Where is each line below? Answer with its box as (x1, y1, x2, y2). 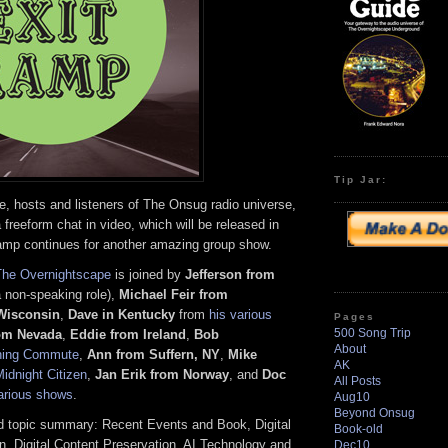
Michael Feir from (119, 286, 228, 302)
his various (209, 306, 272, 322)
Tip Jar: (334, 173, 388, 185)
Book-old (334, 421, 383, 436)
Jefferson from (185, 266, 275, 282)
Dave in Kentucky (68, 306, 175, 322)
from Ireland (110, 326, 186, 342)
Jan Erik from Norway (95, 366, 229, 382)
